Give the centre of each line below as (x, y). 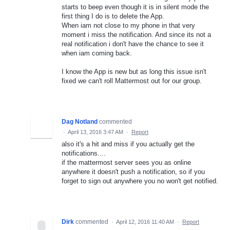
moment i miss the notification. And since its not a (136, 35)
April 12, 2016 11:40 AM (145, 222)
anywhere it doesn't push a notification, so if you (133, 172)
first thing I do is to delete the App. (113, 16)
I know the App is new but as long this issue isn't (134, 72)
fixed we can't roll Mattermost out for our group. (132, 81)
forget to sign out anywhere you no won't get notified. (140, 181)
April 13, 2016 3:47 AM (95, 132)
